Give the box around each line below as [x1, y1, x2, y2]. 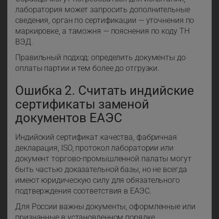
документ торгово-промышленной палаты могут [15, 154, 192, 164]
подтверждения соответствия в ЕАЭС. [15, 186, 152, 196]
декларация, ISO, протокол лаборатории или [15, 143, 174, 153]
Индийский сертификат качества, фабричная [15, 132, 177, 142]
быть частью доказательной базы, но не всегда [15, 165, 187, 175]
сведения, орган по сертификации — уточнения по [15, 16, 195, 25]
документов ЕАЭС [15, 110, 122, 126]
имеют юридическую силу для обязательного [15, 175, 180, 185]
